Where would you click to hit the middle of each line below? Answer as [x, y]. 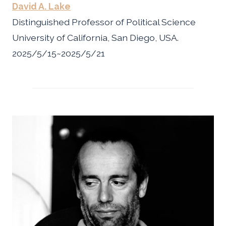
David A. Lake [41, 7]
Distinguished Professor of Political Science [104, 22]
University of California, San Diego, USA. [95, 38]
